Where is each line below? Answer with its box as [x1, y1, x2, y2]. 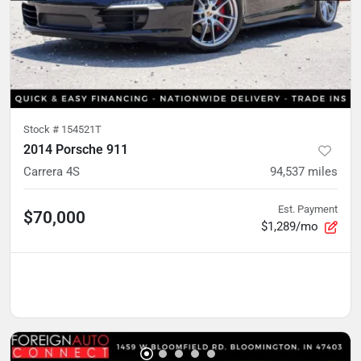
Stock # [23, 123, 61, 136]
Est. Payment [278, 203, 338, 216]
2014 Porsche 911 [23, 142, 128, 158]
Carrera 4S [23, 164, 80, 180]
